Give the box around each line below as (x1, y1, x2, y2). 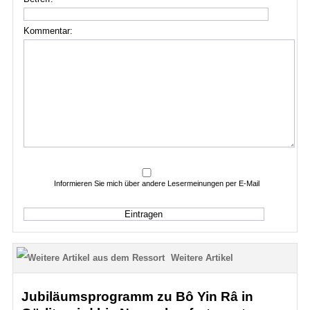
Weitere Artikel (170, 253, 233, 263)
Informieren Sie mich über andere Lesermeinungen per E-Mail (54, 179, 260, 188)
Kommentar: (23, 26, 73, 36)
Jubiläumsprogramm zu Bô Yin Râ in (21, 289, 253, 304)
